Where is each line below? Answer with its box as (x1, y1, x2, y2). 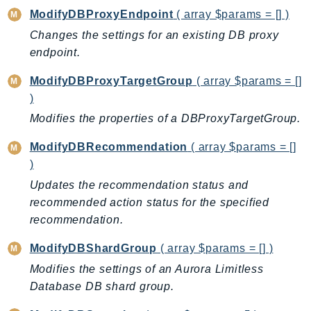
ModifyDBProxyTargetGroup (29, 74, 193, 87)
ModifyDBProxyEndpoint (29, 8, 174, 21)
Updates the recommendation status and (29, 179, 249, 192)
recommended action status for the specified (29, 196, 270, 209)
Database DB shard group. (29, 280, 174, 292)
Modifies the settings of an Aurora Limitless (29, 262, 264, 275)
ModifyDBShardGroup (29, 242, 158, 255)
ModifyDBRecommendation (29, 141, 188, 153)
